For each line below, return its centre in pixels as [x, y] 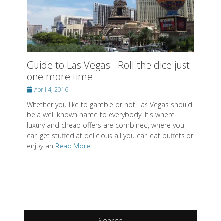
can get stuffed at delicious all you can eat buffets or [110, 136]
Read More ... [76, 146]
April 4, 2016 [51, 90]
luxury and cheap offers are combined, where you [105, 125]
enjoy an [41, 146]
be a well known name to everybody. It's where [101, 115]
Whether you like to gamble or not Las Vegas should [110, 105]
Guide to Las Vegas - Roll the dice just [108, 65]
